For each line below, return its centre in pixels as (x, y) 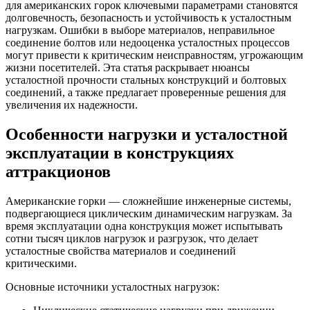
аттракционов (58, 171)
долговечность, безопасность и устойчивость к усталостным (148, 17)
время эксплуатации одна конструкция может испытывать (144, 226)
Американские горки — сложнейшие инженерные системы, (148, 201)
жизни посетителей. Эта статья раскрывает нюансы (128, 67)
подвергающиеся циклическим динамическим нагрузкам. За (149, 213)
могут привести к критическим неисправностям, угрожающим (154, 55)
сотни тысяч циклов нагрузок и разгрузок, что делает (132, 238)
